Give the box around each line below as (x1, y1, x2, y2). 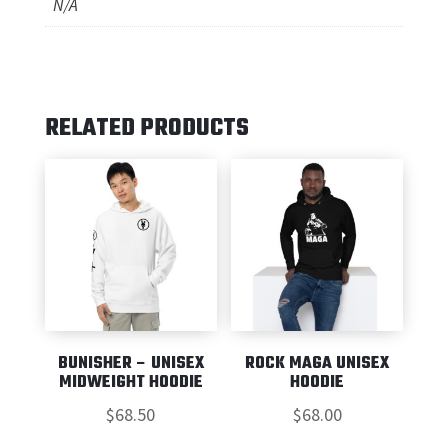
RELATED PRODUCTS (44, 110, 249, 148)
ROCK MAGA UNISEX (245, 351, 390, 378)
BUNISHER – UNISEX (57, 351, 204, 378)
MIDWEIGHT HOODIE (58, 370, 203, 397)
